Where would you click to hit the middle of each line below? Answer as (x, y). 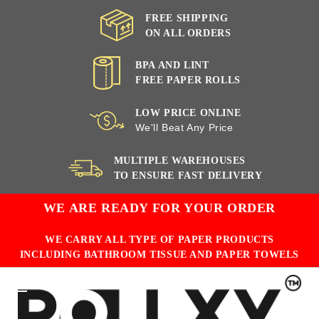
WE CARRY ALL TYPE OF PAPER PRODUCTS (159, 239)
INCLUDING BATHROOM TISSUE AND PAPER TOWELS (159, 254)
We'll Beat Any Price (184, 128)
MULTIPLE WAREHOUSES (179, 161)
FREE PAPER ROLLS (188, 80)
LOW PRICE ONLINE (188, 113)
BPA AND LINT (172, 66)
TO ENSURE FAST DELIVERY (188, 176)
